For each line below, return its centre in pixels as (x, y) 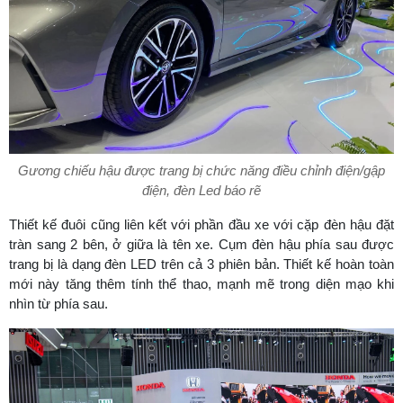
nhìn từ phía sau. (58, 303)
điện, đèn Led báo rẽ (201, 190)
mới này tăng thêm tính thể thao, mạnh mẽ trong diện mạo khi (201, 283)
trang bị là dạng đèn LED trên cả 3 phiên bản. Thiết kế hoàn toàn (201, 264)
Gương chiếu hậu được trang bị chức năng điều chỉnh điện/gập (201, 170)
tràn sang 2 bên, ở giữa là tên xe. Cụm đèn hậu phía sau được (201, 244)
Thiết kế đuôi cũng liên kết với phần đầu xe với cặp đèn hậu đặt (201, 224)
